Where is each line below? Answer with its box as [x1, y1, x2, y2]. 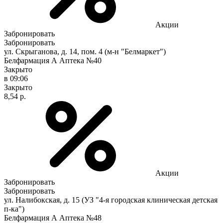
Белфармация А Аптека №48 [4, 213, 102, 222]
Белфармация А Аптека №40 [4, 56, 102, 65]
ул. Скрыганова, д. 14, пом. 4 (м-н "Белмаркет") [4, 47, 166, 56]
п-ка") [4, 204, 24, 213]
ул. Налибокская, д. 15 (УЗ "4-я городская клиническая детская [4, 195, 218, 204]
